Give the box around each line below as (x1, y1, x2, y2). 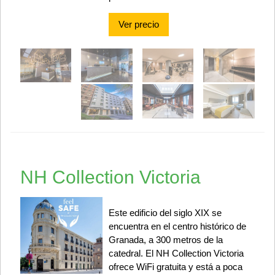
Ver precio (118, 19, 159, 30)
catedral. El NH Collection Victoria (108, 248, 244, 259)
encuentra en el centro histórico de (108, 221, 246, 232)
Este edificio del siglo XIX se (108, 207, 222, 219)
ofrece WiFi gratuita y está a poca (108, 261, 242, 273)
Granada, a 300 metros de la (108, 234, 223, 246)
